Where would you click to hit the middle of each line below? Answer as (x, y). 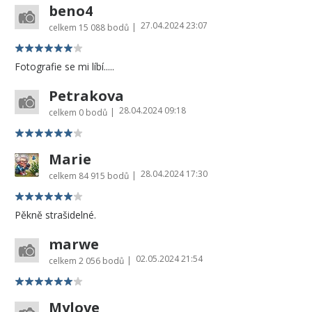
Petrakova (86, 95)
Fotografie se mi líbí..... (64, 66)
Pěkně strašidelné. (55, 214)
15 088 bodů (104, 27)
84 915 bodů (104, 175)
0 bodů (93, 112)
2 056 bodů (101, 260)
